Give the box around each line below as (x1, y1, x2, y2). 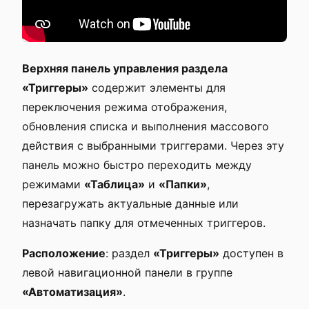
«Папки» (159, 177, 207, 191)
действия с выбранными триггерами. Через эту (22, 139, 284, 152)
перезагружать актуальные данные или (22, 197, 239, 210)
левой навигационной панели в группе (22, 266, 232, 279)
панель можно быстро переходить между (22, 158, 252, 172)
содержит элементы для (88, 81, 226, 94)
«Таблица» (84, 177, 145, 191)
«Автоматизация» (22, 285, 123, 299)
